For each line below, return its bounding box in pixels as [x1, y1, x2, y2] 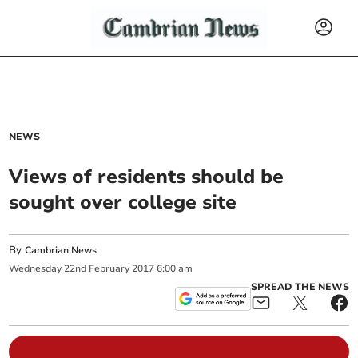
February [89, 262, 130, 276]
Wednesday [9, 262, 62, 276]
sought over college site [9, 189, 237, 215]
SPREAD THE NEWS [250, 280, 349, 293]
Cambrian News [25, 244, 97, 257]
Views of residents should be [9, 164, 284, 189]
